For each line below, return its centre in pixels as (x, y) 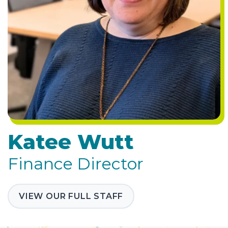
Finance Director (76, 164)
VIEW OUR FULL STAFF (71, 196)
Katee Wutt (71, 142)
